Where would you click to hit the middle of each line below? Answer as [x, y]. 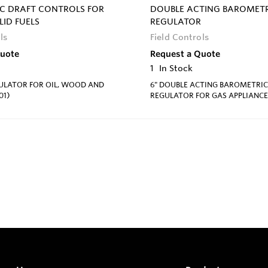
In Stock [176, 68]
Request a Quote [185, 54]
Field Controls [179, 37]
